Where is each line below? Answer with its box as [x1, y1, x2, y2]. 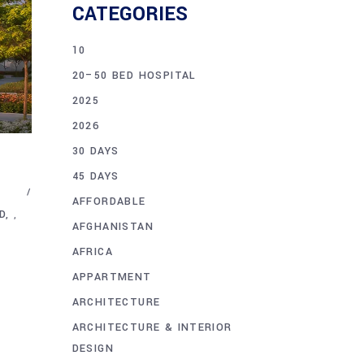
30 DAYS [71, 143, 119, 158]
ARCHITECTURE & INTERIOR [71, 319, 232, 335]
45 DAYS [71, 168, 119, 184]
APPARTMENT [71, 269, 152, 284]
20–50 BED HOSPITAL [71, 67, 197, 83]
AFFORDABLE [71, 193, 146, 209]
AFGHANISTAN [71, 219, 154, 234]
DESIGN [71, 340, 114, 356]
